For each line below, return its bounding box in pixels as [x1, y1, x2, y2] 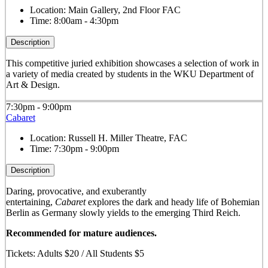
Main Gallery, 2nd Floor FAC [68, 5, 181, 16]
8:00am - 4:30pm [53, 16, 118, 26]
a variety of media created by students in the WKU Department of [5, 69, 254, 80]
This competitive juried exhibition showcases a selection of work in [5, 58, 259, 69]
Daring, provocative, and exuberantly [5, 186, 147, 197]
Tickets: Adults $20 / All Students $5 [5, 248, 144, 259]
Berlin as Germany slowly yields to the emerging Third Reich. [5, 208, 240, 218]
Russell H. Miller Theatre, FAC [68, 133, 187, 144]
